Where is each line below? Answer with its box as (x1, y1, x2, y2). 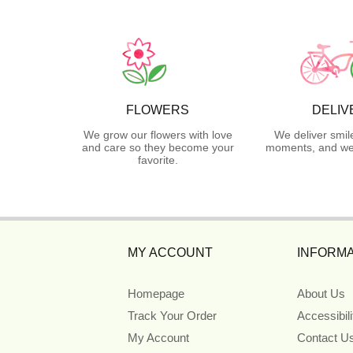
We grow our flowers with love (83, 128, 232, 141)
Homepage (128, 286, 184, 300)
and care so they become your (81, 140, 234, 154)
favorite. (137, 153, 178, 166)
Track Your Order (128, 308, 217, 322)
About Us (296, 286, 345, 300)
